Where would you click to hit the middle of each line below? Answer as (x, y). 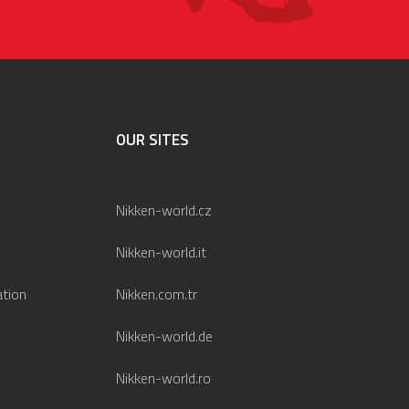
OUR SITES (152, 139)
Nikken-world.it (161, 252)
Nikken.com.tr (157, 294)
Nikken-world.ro (163, 378)
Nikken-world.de (164, 336)
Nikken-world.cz (164, 210)
